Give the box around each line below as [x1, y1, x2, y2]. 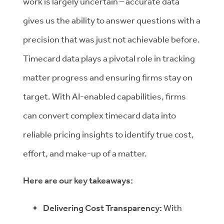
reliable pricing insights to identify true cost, [23, 128, 194, 139]
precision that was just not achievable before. [23, 33, 200, 44]
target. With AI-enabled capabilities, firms [23, 90, 186, 101]
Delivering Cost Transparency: [43, 202, 163, 214]
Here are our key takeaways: [23, 174, 133, 186]
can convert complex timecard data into [23, 109, 176, 120]
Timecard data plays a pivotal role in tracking [23, 52, 195, 63]
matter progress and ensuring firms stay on [23, 71, 192, 82]
